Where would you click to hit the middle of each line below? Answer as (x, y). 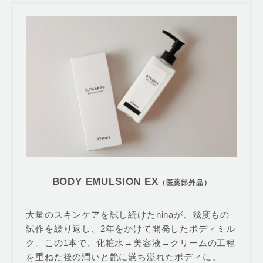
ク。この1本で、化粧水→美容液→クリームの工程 (131, 242)
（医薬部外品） (185, 182)
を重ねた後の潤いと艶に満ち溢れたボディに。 (124, 257)
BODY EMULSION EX (105, 181)
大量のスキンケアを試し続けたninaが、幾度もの (128, 214)
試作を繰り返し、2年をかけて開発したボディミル (131, 228)
